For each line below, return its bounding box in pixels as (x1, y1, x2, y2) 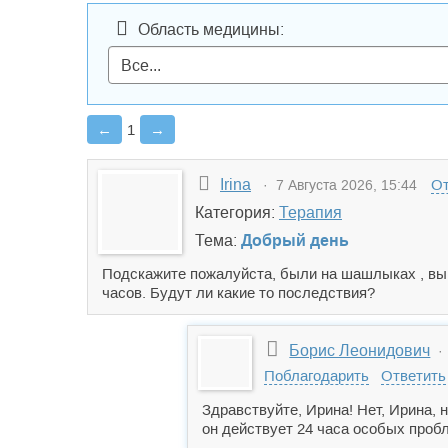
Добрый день (241, 232, 349, 249)
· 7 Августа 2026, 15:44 (255, 177, 417, 193)
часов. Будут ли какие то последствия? (102, 284, 375, 301)
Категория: (195, 204, 279, 221)
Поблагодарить (264, 367, 369, 384)
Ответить (381, 367, 446, 384)
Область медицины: (138, 21, 284, 38)
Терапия (279, 204, 342, 221)
